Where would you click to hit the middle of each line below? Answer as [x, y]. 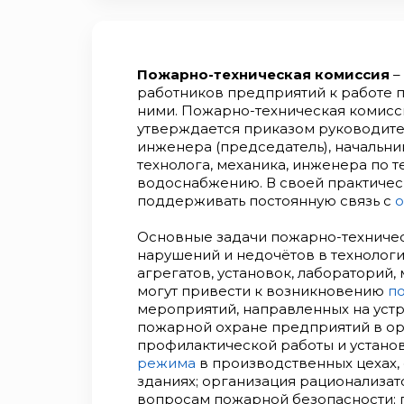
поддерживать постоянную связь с [266, 201]
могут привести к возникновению [262, 291]
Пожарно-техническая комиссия [263, 74]
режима [166, 363]
